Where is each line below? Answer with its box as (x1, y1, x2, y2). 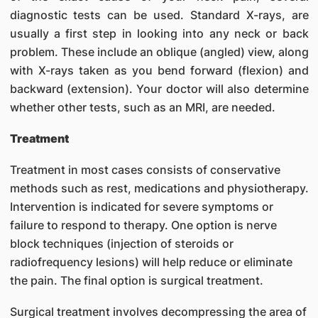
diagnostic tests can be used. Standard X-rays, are (9, 8, 309, 22)
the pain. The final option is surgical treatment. (9, 273, 263, 287)
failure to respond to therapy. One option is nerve (9, 218, 277, 232)
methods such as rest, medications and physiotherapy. (9, 181, 309, 195)
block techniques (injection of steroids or (9, 236, 234, 251)
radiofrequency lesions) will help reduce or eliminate (9, 255, 292, 269)
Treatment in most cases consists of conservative (9, 163, 280, 177)
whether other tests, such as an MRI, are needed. (9, 100, 275, 114)
